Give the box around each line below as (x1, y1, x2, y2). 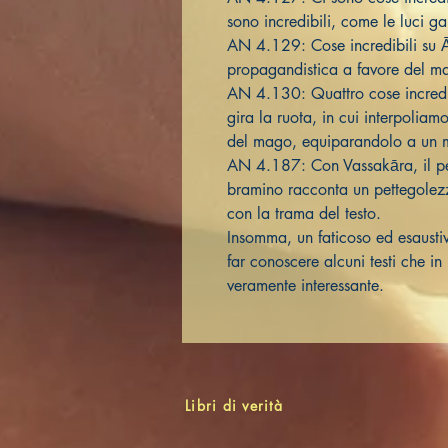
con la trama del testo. (227, 203, 386, 224)
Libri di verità (185, 396, 283, 415)
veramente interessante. (227, 275, 389, 296)
